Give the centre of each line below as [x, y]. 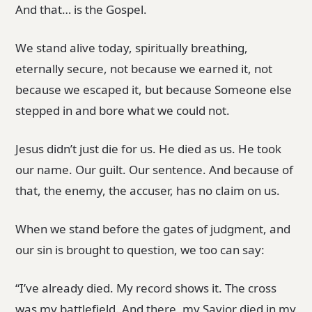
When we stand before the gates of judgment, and [153, 228]
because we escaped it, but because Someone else [154, 90]
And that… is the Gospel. [81, 10]
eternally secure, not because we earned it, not [144, 69]
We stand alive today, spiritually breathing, [132, 48]
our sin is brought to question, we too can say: [140, 249]
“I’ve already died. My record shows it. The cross [146, 288]
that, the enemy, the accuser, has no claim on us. [148, 191]
